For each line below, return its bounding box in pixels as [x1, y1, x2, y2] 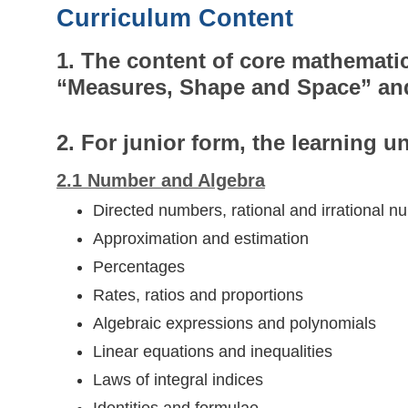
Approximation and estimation [93, 229, 309, 249]
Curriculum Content [56, 5, 293, 33]
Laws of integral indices [93, 371, 263, 390]
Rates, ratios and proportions [93, 286, 303, 305]
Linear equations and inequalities [93, 342, 337, 362]
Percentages [93, 258, 185, 277]
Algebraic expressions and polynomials [93, 314, 376, 333]
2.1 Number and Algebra [56, 170, 265, 191]
